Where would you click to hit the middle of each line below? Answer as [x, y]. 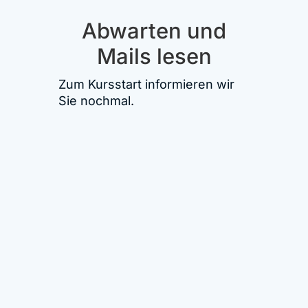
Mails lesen [154, 56]
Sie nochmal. [97, 100]
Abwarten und [154, 31]
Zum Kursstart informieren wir [147, 84]
